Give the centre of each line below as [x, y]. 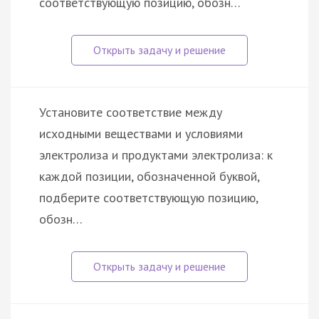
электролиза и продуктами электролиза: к [156, 155]
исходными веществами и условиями [141, 133]
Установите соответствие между [131, 112]
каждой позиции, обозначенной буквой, [149, 176]
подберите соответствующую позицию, [148, 197]
